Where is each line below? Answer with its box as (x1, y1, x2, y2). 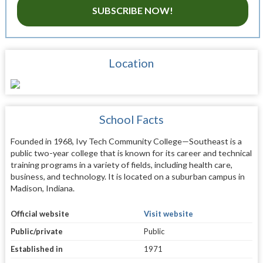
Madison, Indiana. (10, 183, 75, 194)
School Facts (99, 113, 164, 127)
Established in (10, 244, 63, 254)
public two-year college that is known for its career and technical (10, 148, 252, 159)
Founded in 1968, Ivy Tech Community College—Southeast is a (10, 136, 242, 147)
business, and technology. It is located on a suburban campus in (10, 171, 245, 182)
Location (109, 56, 154, 70)
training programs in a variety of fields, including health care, (10, 160, 232, 170)
